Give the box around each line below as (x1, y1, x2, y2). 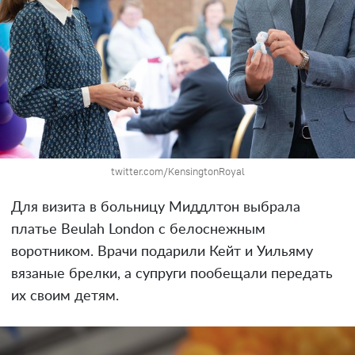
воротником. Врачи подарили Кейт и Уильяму (11, 245, 313, 260)
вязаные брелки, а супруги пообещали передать (11, 267, 333, 282)
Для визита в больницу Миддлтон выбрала (11, 200, 300, 216)
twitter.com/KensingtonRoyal (110, 165, 245, 178)
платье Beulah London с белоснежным (11, 223, 265, 238)
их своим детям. (11, 289, 119, 304)
